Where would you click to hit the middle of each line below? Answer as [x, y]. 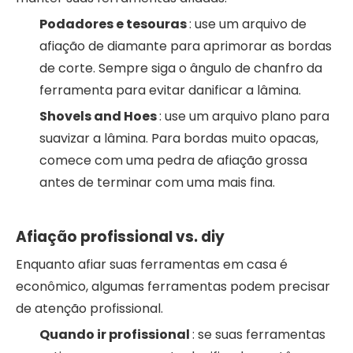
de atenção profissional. [89, 308]
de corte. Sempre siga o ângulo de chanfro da [181, 68]
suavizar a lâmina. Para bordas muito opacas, [179, 138]
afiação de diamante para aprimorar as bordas [186, 46]
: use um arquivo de [248, 24]
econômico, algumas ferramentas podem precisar [173, 286]
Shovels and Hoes [99, 116]
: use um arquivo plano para [244, 116]
